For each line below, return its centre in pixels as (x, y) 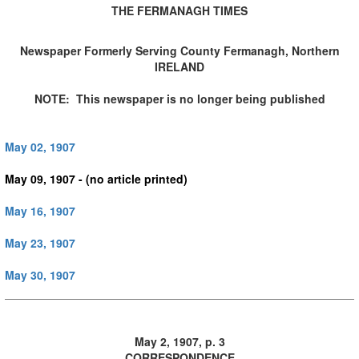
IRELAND (179, 66)
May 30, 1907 (40, 274)
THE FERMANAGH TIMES (179, 10)
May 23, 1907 (40, 242)
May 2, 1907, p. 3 (179, 341)
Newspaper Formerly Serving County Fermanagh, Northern (179, 50)
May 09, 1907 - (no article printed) (96, 178)
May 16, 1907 (40, 210)
